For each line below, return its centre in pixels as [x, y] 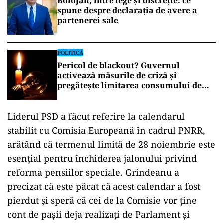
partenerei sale [88, 20]
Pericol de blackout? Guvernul [118, 65]
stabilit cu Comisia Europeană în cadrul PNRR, [106, 130]
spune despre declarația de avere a [127, 10]
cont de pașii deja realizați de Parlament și [99, 214]
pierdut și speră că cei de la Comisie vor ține [102, 200]
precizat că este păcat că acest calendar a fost [104, 186]
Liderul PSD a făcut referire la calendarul [96, 116]
